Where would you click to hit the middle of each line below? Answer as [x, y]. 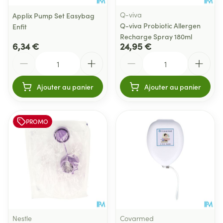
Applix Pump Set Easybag [54, 15]
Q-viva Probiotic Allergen [160, 25]
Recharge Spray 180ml [156, 36]
